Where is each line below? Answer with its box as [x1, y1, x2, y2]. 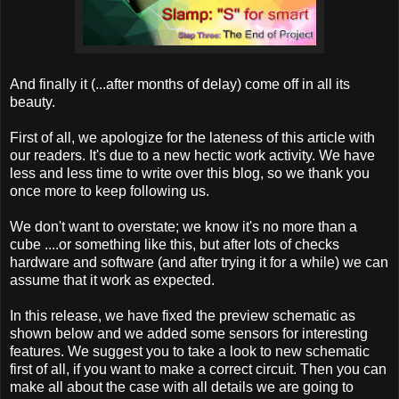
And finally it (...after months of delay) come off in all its [10, 77, 350, 93]
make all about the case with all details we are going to [10, 379, 354, 395]
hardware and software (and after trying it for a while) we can [10, 255, 388, 271]
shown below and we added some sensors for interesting [10, 326, 368, 342]
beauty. [10, 94, 55, 110]
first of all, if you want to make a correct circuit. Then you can [10, 362, 387, 378]
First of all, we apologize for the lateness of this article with [10, 130, 375, 146]
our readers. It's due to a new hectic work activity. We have [10, 148, 375, 164]
